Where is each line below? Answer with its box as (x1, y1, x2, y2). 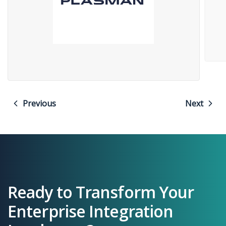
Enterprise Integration (8, 200, 174, 222)
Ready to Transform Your (8, 181, 194, 203)
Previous (23, 97, 56, 109)
